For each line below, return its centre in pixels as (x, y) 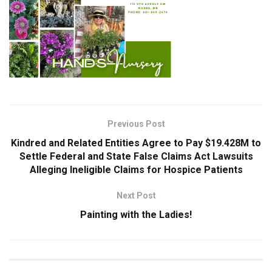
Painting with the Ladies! (136, 214)
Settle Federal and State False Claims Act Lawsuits (136, 156)
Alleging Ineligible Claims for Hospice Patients (136, 169)
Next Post (136, 195)
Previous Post (136, 124)
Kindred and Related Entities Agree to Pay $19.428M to (136, 143)
